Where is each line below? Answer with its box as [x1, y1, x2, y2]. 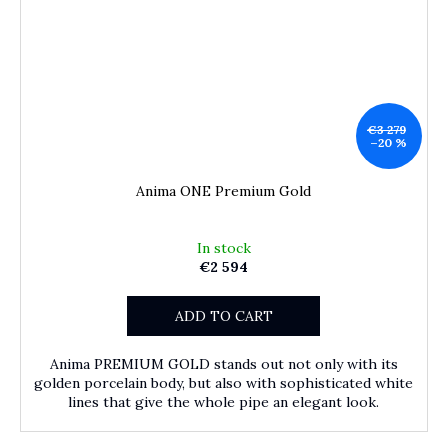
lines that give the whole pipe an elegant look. [68, 392, 380, 411]
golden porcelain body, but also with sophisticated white [34, 373, 414, 392]
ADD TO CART [174, 306, 273, 325]
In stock [196, 238, 251, 257]
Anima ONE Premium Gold [136, 181, 312, 200]
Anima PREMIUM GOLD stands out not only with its [49, 354, 398, 373]
